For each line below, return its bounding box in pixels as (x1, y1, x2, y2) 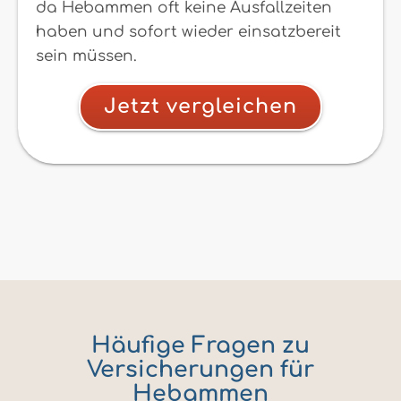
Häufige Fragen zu (91, 333, 310, 359)
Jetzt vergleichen (104, 95, 297, 117)
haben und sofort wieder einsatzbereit (36, 22, 341, 40)
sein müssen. (36, 47, 137, 64)
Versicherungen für (87, 357, 314, 383)
